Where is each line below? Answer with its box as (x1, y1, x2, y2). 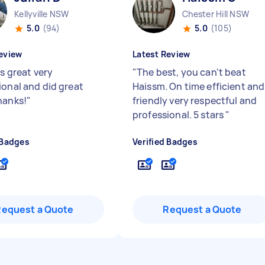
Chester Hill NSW (182, 8, 249, 20)
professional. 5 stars (132, 108, 226, 121)
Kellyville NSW (14, 8, 69, 20)
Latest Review (132, 49, 190, 60)
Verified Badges (132, 136, 198, 147)
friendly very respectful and (132, 94, 257, 107)
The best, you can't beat (137, 66, 246, 79)
